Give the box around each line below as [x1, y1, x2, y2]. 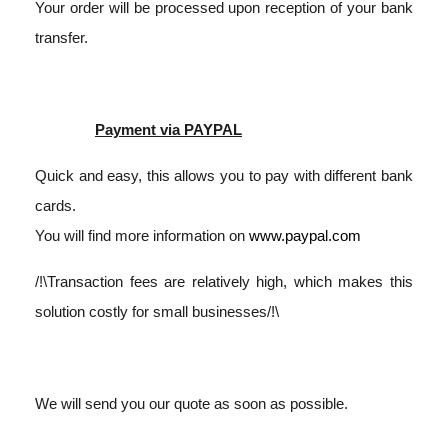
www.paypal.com [249, 227, 361, 244]
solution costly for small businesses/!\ [35, 303, 279, 320]
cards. [35, 197, 76, 214]
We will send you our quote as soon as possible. [35, 395, 348, 412]
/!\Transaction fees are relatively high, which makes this [35, 273, 413, 290]
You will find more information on [35, 227, 249, 244]
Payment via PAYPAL [95, 121, 242, 138]
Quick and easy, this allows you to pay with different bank [35, 167, 413, 184]
